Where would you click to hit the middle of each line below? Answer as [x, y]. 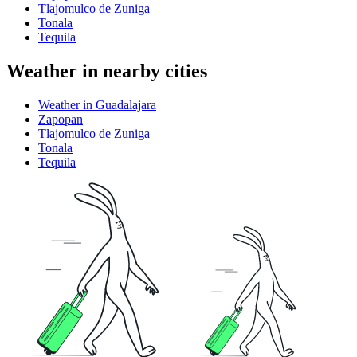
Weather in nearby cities [107, 71]
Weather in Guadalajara [97, 104]
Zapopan [61, 119]
